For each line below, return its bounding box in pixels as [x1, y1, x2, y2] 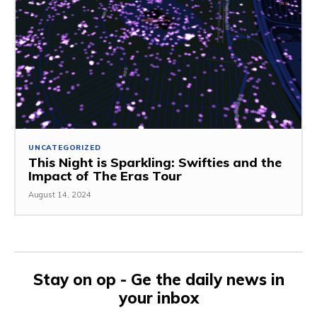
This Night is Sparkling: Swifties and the [28, 154, 282, 171]
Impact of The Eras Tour [28, 168, 182, 185]
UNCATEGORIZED [28, 143, 101, 153]
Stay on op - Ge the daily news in [33, 270, 284, 290]
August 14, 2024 [28, 190, 91, 200]
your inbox [118, 288, 199, 309]
